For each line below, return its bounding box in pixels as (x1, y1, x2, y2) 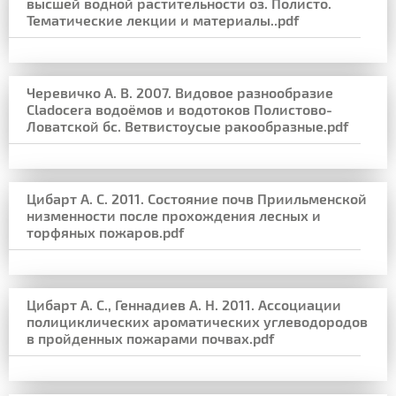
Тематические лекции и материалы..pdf (27, 11, 299, 28)
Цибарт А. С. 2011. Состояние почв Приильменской (27, 190, 367, 207)
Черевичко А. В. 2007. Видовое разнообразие (27, 84, 333, 101)
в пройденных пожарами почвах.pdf (27, 330, 274, 346)
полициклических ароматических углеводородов (27, 313, 368, 330)
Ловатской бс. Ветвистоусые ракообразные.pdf (27, 118, 348, 134)
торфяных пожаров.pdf (27, 224, 184, 240)
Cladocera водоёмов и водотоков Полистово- (27, 101, 332, 118)
